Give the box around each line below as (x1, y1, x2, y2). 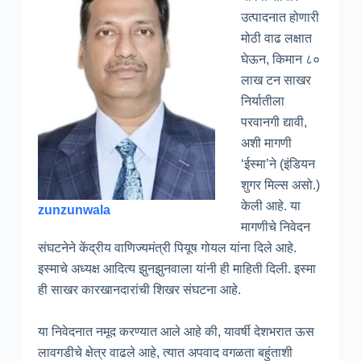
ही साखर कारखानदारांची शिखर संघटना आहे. (37, 282, 241, 297)
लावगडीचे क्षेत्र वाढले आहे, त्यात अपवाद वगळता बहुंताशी (37, 345, 293, 359)
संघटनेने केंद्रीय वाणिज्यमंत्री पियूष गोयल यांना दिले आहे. (37, 240, 297, 255)
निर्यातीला (240, 93, 284, 108)
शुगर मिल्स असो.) (240, 177, 320, 192)
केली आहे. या (240, 198, 301, 213)
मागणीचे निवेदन (240, 219, 310, 234)
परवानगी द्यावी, (240, 114, 307, 129)
